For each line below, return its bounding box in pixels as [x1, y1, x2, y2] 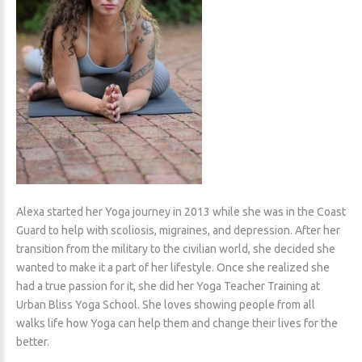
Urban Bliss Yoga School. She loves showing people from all [16, 298, 315, 312]
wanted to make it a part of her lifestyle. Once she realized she [16, 261, 330, 275]
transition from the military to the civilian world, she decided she [16, 242, 335, 256]
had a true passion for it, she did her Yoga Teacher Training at [16, 280, 320, 293]
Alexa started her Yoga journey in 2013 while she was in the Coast [16, 205, 346, 219]
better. [16, 335, 49, 349]
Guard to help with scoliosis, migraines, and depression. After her [16, 224, 340, 238]
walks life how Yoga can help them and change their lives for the [16, 317, 338, 330]
